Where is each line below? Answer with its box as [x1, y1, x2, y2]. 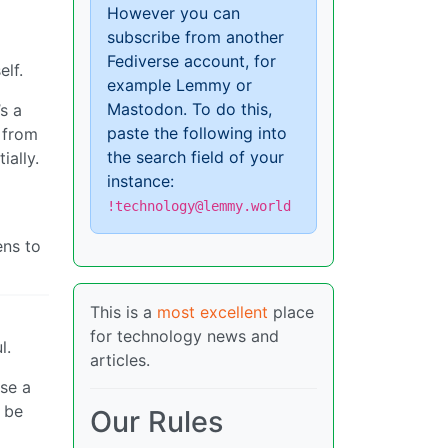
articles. [90, 350, 150, 371]
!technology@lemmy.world [107, 198, 291, 215]
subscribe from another [107, 27, 284, 48]
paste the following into [107, 123, 287, 144]
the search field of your [107, 147, 284, 168]
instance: [107, 171, 174, 192]
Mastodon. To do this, [107, 99, 272, 120]
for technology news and [90, 326, 279, 347]
